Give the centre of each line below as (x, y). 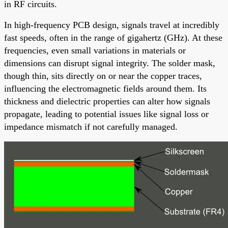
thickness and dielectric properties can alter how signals (107, 101)
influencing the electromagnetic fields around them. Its (105, 88)
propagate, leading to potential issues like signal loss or (106, 114)
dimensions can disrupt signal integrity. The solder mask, (110, 63)
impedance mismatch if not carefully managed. (91, 126)
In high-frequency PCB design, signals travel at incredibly (112, 25)
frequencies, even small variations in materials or (95, 50)
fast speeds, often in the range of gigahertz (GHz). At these (113, 37)
